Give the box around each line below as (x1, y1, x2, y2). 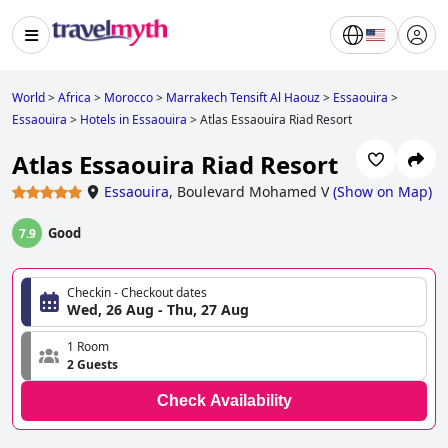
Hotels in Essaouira (80, 111, 187, 128)
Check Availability (156, 392, 292, 410)
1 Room (67, 338, 109, 356)
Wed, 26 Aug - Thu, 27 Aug (67, 300, 249, 320)
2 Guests (67, 356, 118, 374)
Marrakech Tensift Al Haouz (166, 89, 320, 106)
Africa (58, 89, 91, 106)
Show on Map (337, 182, 428, 202)
